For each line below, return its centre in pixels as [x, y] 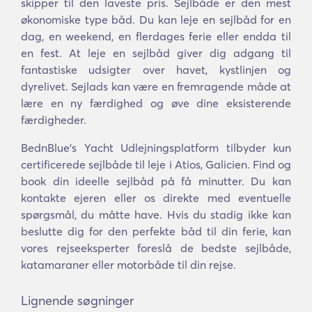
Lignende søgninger [77, 301]
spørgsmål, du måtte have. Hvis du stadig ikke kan [156, 214]
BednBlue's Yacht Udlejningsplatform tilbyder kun [156, 148]
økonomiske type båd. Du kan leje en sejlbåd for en [156, 19]
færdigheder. [54, 120]
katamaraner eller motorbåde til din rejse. [128, 265]
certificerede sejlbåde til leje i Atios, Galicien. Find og [156, 164]
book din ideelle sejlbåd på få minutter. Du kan [156, 181]
